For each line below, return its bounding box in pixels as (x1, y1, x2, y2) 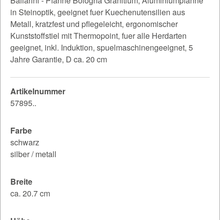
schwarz (10, 136, 39, 148)
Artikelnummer (10, 85, 65, 97)
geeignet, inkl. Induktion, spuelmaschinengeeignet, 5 (10, 41, 193, 53)
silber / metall (10, 148, 56, 160)
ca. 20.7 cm (10, 187, 50, 199)
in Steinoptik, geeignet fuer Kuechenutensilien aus (10, 6, 185, 18)
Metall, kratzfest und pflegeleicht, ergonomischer (10, 18, 178, 29)
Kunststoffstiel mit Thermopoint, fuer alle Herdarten (10, 29, 187, 41)
